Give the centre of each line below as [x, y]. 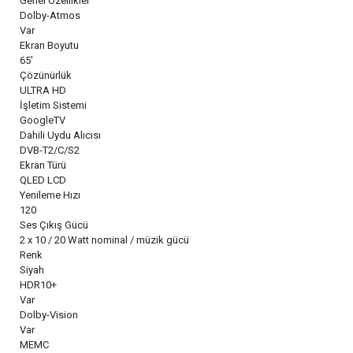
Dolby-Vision [49, 314]
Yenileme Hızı [50, 195]
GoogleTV [43, 120]
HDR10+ [38, 284]
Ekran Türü [43, 165]
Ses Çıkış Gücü [54, 225]
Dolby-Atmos [50, 15]
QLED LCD [43, 180]
